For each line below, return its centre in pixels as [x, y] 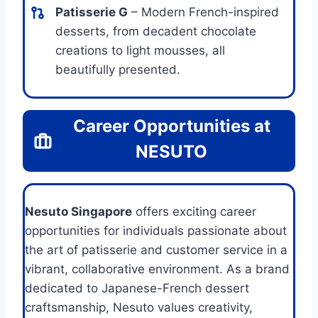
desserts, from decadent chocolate [156, 31]
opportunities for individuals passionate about [156, 230]
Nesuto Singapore [78, 211]
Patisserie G [92, 12]
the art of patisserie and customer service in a [156, 250]
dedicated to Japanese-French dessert [137, 288]
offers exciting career [194, 211]
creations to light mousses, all [140, 50]
